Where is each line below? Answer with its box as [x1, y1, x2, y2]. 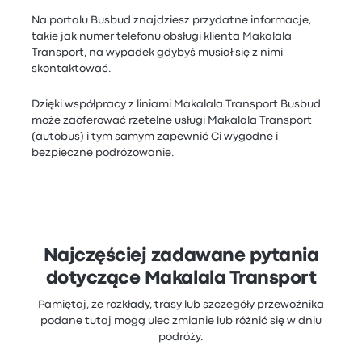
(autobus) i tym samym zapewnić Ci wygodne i [32, 132, 279, 141]
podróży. [158, 332, 204, 342]
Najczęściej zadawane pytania [43, 248, 319, 264]
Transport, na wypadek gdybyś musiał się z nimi [32, 48, 284, 57]
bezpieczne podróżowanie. [32, 148, 175, 158]
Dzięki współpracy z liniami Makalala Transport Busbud [32, 99, 322, 109]
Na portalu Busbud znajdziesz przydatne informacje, [32, 15, 312, 25]
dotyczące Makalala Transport [45, 271, 317, 287]
